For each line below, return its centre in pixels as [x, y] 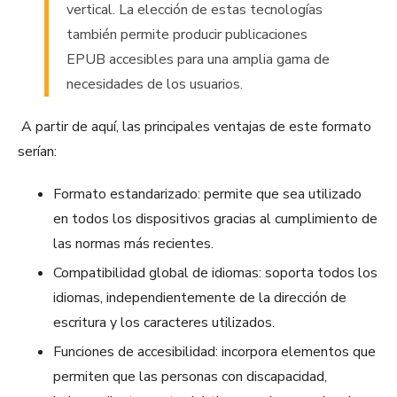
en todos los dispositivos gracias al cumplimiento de [215, 219]
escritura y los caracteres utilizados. [164, 323]
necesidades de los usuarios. [155, 85]
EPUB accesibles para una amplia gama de [198, 60]
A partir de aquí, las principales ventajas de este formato [195, 127]
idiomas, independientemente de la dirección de [200, 298]
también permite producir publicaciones [187, 35]
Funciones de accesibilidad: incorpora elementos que [214, 352]
